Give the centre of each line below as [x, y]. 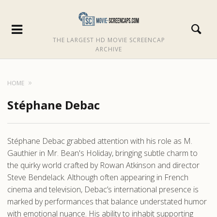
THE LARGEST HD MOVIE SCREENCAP [109, 40]
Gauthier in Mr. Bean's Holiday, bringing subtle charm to [102, 153]
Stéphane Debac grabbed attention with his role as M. [100, 141]
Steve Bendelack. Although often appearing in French [98, 177]
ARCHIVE [109, 49]
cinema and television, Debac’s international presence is [103, 189]
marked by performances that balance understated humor [107, 201]
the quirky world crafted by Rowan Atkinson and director [103, 165]
